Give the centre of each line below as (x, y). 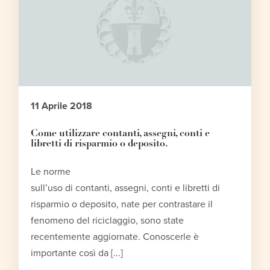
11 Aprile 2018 (62, 106)
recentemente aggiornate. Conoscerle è (115, 237)
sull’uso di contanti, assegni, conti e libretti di (126, 188)
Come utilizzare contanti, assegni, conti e (121, 133)
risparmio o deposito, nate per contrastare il (122, 204)
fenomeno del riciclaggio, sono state (108, 220)
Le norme (51, 171)
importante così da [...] (77, 253)
